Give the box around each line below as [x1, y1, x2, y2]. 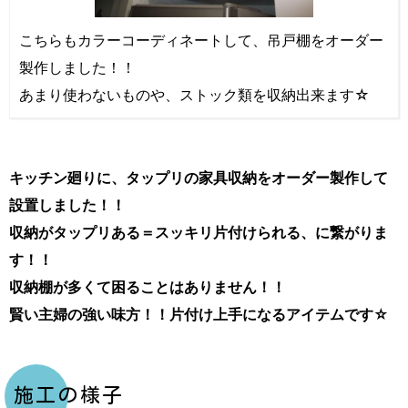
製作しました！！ [19, 57, 136, 76]
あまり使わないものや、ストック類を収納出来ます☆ [19, 85, 370, 104]
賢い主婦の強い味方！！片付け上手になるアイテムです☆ [9, 304, 389, 323]
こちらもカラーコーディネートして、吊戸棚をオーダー [19, 30, 383, 49]
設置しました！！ [9, 195, 126, 214]
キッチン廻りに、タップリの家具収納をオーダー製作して [9, 168, 388, 187]
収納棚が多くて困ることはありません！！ [9, 277, 286, 296]
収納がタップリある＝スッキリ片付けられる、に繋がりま [9, 222, 388, 241]
